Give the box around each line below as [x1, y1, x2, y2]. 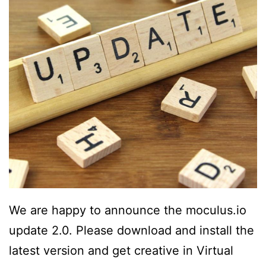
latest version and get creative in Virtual [9, 243, 233, 258]
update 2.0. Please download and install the [9, 223, 254, 238]
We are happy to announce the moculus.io [9, 203, 246, 218]
